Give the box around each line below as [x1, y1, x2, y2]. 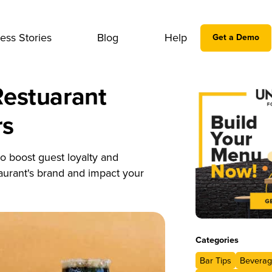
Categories [195, 233, 239, 247]
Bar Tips [200, 254, 232, 268]
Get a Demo [212, 31, 260, 44]
